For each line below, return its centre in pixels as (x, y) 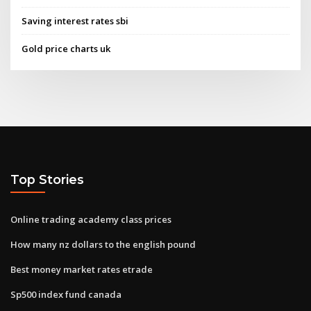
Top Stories (47, 180)
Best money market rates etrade (82, 269)
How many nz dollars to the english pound (103, 244)
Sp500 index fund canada (66, 294)
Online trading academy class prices (91, 219)
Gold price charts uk (66, 48)
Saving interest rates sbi (75, 21)
